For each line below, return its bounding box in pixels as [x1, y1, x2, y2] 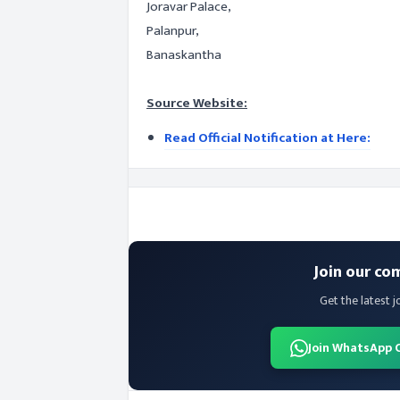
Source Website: [146, 92, 247, 114]
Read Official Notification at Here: [164, 127, 371, 149]
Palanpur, [146, 20, 199, 42]
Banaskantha [146, 44, 221, 66]
